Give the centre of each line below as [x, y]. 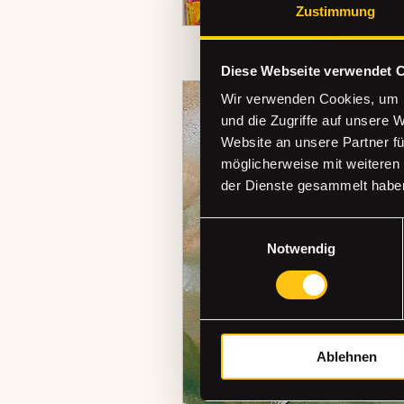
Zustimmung [335, 12]
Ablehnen [347, 357]
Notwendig [301, 249]
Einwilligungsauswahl [262, 227]
